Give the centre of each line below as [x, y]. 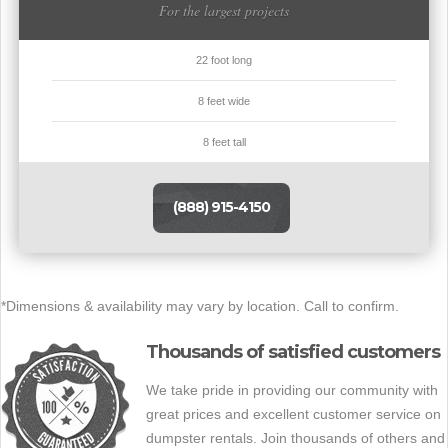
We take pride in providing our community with [292, 390]
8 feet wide [224, 101]
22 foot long [224, 60]
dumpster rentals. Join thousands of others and [295, 438]
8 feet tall [224, 142]
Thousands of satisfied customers [293, 352]
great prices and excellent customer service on [293, 414]
